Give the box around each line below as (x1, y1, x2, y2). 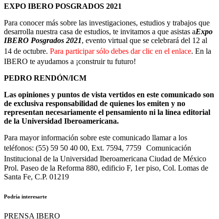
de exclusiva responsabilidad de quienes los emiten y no (4, 99, 185, 108)
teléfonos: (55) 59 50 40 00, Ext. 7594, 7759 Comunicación (4, 143, 191, 152)
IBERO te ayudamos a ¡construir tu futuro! (4, 57, 136, 66)
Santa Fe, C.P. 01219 (4, 172, 69, 181)
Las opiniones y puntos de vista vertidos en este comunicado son (4, 90, 214, 99)
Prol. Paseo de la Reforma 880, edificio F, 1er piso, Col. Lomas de (4, 163, 208, 172)
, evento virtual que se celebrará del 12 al (82, 36, 207, 44)
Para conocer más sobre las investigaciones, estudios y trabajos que (4, 18, 210, 27)
